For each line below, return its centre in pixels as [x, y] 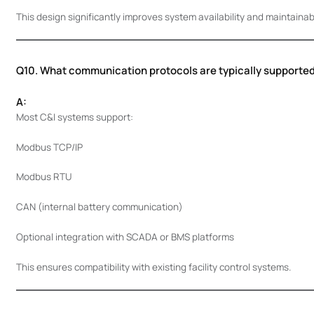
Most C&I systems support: [74, 117]
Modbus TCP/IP [49, 147]
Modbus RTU [43, 177]
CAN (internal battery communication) [99, 207]
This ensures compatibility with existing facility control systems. [153, 267]
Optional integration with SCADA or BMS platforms [125, 237]
